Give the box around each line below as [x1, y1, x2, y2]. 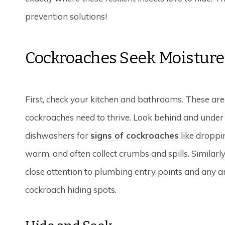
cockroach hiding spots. [25, 184, 117, 195]
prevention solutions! [25, 11, 107, 22]
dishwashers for [25, 130, 91, 141]
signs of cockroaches [90, 130, 179, 141]
